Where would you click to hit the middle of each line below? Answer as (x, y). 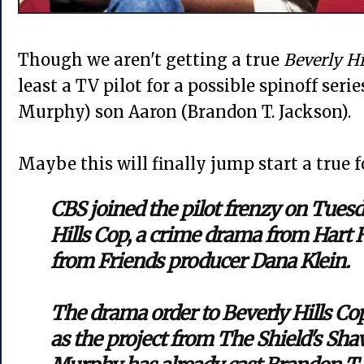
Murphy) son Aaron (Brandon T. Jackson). (184, 112)
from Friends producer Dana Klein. (200, 262)
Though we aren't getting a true (151, 60)
